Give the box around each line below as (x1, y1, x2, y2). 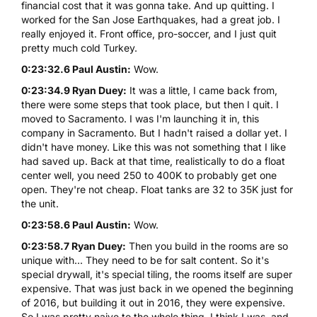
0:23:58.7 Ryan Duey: (21, 239, 126, 252)
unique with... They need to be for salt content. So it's (21, 253, 269, 266)
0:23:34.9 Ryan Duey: (21, 83, 127, 96)
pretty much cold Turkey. (21, 41, 137, 54)
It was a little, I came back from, (127, 83, 277, 96)
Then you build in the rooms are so (126, 239, 288, 252)
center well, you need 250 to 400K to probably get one (21, 168, 277, 181)
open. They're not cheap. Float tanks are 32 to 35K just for (21, 183, 293, 195)
